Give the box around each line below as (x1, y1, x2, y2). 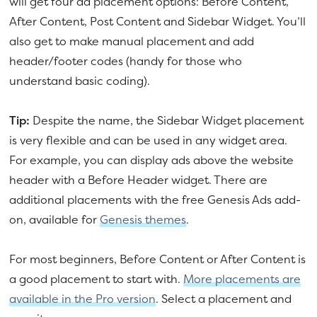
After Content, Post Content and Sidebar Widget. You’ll (9, 13, 306, 30)
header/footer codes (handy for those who (9, 53, 243, 69)
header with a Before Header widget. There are (9, 172, 268, 188)
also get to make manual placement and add (9, 33, 255, 50)
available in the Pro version (9, 291, 156, 307)
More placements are (183, 271, 301, 287)
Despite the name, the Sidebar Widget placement (30, 113, 304, 129)
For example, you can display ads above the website (9, 152, 294, 168)
